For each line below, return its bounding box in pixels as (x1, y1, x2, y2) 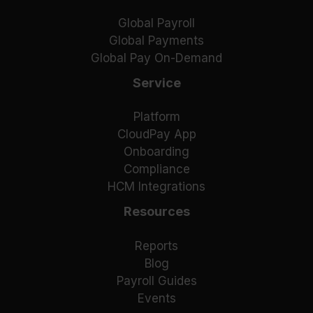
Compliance (123, 162, 190, 177)
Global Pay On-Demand (91, 51, 222, 66)
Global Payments (109, 34, 204, 48)
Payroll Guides (116, 273, 197, 288)
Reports (135, 238, 178, 253)
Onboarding (124, 145, 189, 159)
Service (132, 75, 181, 91)
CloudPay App (117, 127, 196, 142)
